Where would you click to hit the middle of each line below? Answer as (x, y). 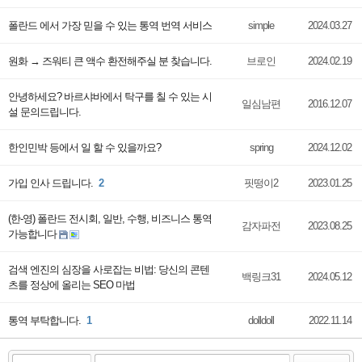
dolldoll (261, 320)
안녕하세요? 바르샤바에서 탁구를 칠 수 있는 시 (110, 97)
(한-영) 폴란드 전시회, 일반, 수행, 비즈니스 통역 (110, 219)
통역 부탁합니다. (46, 320)
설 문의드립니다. (44, 112)
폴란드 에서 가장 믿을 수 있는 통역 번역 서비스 (110, 25)
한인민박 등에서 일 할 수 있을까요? (84, 147)
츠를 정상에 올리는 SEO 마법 (72, 285)
